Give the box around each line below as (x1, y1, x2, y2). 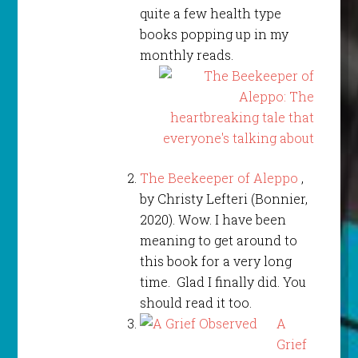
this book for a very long (139, 253, 292, 270)
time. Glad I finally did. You (139, 273, 306, 291)
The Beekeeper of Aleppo (139, 169, 301, 187)
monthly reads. (139, 46, 233, 64)
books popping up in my (139, 26, 288, 43)
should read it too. (139, 294, 252, 312)
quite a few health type (139, 5, 281, 22)
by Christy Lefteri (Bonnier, (139, 190, 308, 208)
